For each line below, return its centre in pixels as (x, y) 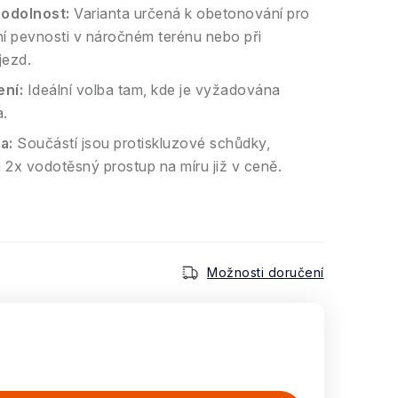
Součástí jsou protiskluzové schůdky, (141, 143)
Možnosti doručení (266, 272)
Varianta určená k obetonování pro (190, 13)
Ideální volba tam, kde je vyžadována (152, 90)
